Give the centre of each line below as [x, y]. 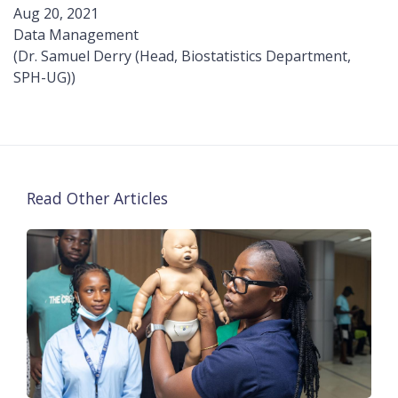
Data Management [76, 35]
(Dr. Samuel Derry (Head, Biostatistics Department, [182, 56]
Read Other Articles [97, 198]
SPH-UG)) [44, 77]
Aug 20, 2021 [58, 13]
